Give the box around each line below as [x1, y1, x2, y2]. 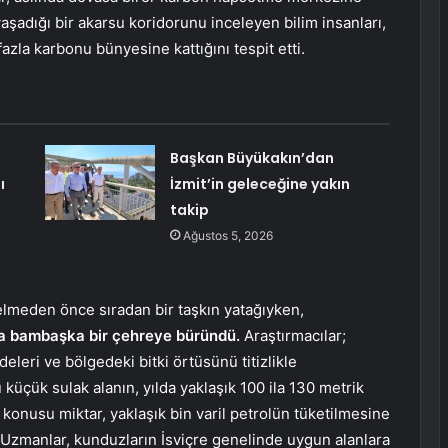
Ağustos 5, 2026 [182, 228, 273, 244]
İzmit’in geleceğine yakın [169, 174, 350, 195]
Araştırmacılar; [240, 326, 346, 346]
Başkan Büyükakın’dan [169, 148, 334, 169]
